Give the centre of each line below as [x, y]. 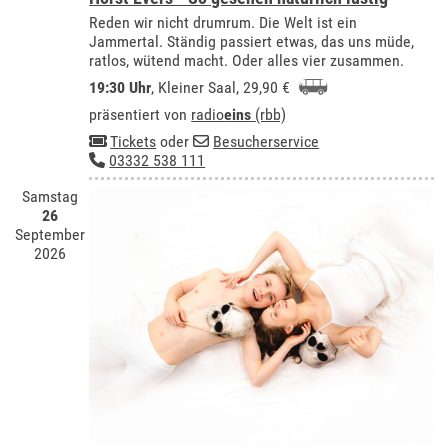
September [50, 235]
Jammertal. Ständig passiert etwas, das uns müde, [252, 41]
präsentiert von [140, 114]
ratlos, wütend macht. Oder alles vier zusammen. [247, 60]
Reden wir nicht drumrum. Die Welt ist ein [223, 22]
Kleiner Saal [197, 87]
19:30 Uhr [120, 87]
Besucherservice [266, 141]
